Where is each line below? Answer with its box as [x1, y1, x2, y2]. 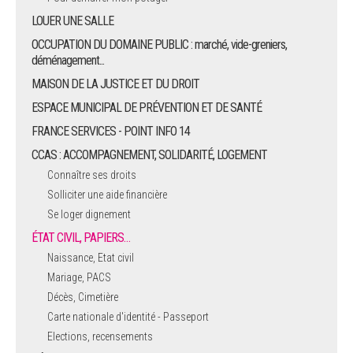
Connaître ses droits [47, 168, 136, 181]
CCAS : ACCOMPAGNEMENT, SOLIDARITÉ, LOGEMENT [32, 147, 267, 162]
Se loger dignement [47, 207, 131, 221]
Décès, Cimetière [47, 290, 118, 303]
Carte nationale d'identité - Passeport [47, 310, 209, 323]
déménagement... [32, 52, 104, 68]
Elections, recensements [47, 329, 153, 343]
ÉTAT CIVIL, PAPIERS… [32, 229, 130, 245]
